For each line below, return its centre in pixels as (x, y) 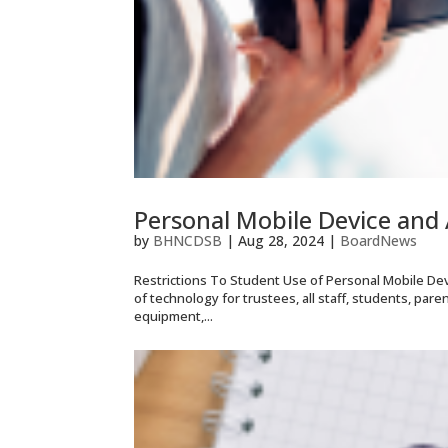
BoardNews (379, 240)
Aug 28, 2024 (281, 240)
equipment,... (174, 315)
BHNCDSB (188, 240)
